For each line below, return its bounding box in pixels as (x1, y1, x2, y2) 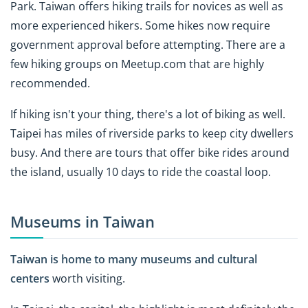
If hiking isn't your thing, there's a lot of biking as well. (10, 106, 285, 122)
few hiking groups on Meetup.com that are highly (10, 56, 264, 71)
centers (10, 271, 49, 287)
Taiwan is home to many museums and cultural (10, 252, 257, 267)
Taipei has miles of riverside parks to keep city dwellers (10, 125, 294, 141)
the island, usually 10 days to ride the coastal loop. (10, 164, 271, 179)
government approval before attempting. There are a (10, 36, 285, 52)
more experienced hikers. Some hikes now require (10, 17, 270, 33)
